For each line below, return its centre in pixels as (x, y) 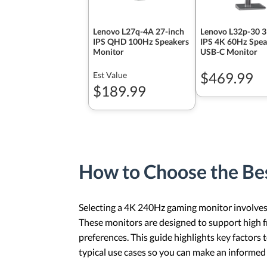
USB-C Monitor (229, 52)
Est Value (110, 75)
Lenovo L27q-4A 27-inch (139, 31)
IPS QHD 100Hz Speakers (141, 41)
